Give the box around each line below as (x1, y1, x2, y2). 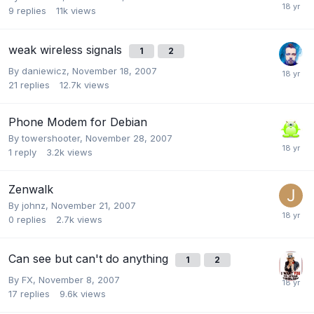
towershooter (22, 132, 80, 144)
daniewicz (22, 64, 67, 76)
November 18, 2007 (72, 64, 157, 76)
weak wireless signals (8, 42, 125, 57)
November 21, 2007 (51, 199, 136, 211)
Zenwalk (8, 182, 53, 196)
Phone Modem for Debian (8, 114, 147, 129)
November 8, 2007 (39, 273, 120, 285)
